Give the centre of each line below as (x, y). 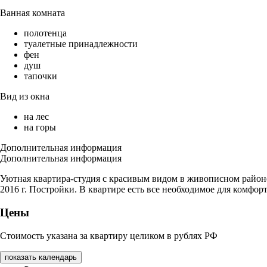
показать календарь (41, 257)
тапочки (41, 76)
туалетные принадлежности (81, 44)
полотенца (45, 33)
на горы (40, 128)
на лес (36, 117)
